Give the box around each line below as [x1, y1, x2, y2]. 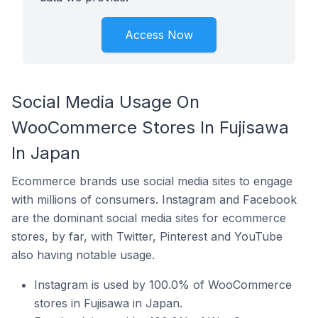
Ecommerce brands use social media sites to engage [11, 174, 292, 188]
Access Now [125, 28, 193, 42]
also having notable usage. [11, 248, 155, 262]
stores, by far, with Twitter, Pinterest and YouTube [11, 229, 283, 243]
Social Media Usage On [11, 92, 199, 112]
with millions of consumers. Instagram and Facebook [11, 192, 297, 207]
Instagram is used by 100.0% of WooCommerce [34, 278, 292, 292]
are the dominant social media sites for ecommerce [11, 211, 286, 225]
